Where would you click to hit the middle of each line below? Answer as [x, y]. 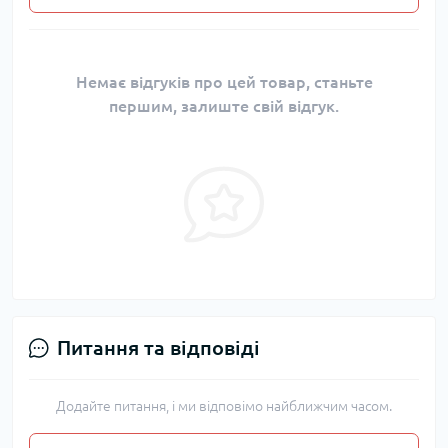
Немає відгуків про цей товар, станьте [224, 82]
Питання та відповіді [158, 348]
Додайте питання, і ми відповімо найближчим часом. [224, 406]
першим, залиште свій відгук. [224, 106]
